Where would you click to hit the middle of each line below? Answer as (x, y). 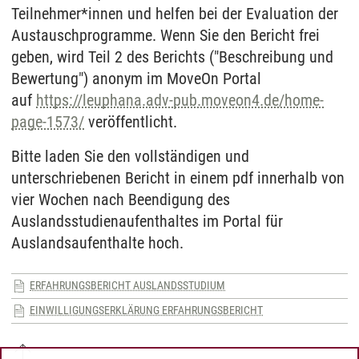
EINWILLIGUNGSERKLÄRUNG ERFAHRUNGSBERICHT (146, 310)
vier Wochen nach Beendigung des (121, 199)
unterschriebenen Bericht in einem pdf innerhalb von (178, 177)
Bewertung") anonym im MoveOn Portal (136, 78)
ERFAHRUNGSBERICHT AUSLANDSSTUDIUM (127, 285)
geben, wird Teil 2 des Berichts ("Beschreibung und (172, 56)
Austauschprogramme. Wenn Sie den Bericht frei (165, 35)
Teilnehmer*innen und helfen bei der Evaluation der (175, 13)
